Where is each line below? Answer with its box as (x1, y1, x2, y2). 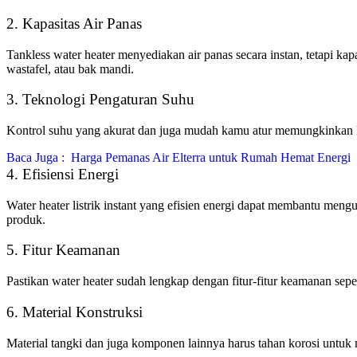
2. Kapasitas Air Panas (6, 15, 142, 33)
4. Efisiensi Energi (6, 165, 119, 182)
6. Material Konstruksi (6, 303, 143, 320)
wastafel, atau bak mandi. (6, 61, 134, 76)
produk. (6, 212, 45, 226)
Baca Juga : (6, 151, 65, 165)
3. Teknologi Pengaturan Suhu (6, 91, 194, 108)
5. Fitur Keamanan (6, 241, 120, 259)
